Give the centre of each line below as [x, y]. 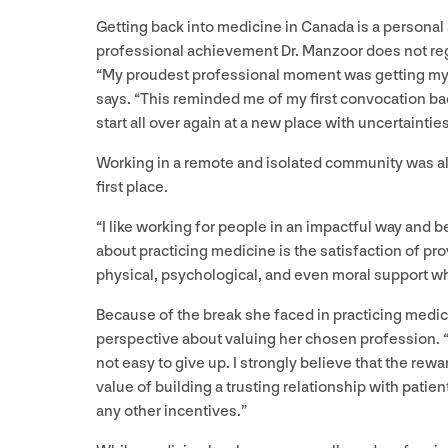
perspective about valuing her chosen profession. [269, 339]
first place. [133, 187]
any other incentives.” [173, 411]
